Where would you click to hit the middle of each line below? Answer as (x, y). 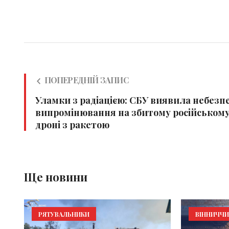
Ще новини (55, 177)
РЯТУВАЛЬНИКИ (64, 214)
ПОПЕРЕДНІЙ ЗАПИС (86, 80)
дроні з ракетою (72, 124)
